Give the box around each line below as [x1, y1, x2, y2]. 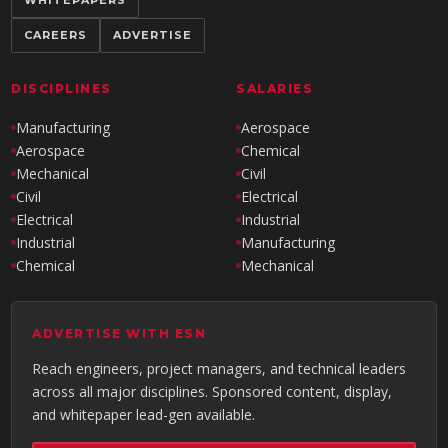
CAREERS [24, 28, 88, 42]
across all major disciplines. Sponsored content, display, [32, 382, 393, 401]
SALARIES [236, 81, 313, 96]
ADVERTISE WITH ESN [32, 326, 207, 341]
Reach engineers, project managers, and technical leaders [32, 359, 407, 378]
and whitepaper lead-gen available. [32, 405, 256, 424]
